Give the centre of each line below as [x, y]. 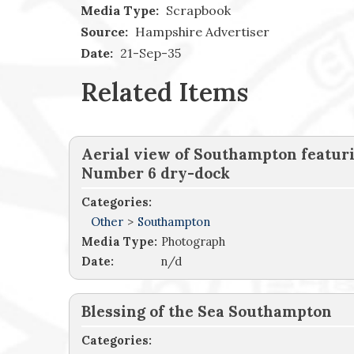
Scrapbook [197, 11]
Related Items [164, 92]
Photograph [193, 242]
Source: [104, 32]
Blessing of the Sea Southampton [207, 312]
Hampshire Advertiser [201, 32]
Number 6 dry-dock [156, 173]
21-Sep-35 [149, 53]
